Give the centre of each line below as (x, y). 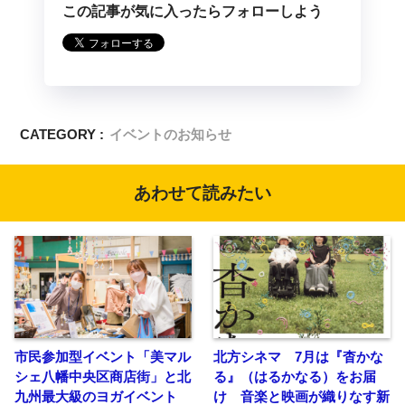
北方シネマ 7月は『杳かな (298, 356)
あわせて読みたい (202, 193)
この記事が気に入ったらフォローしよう (193, 11)
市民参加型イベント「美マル (103, 356)
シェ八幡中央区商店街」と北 (103, 376)
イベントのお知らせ (171, 134)
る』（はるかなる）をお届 (295, 376)
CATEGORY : (62, 134)
